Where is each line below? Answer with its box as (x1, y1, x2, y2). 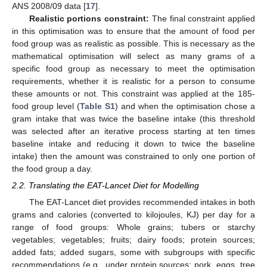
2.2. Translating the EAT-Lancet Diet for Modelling (12, 180, 199, 190)
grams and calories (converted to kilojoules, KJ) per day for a (12, 209, 255, 219)
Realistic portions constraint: (29, 13, 150, 23)
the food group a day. (12, 163, 92, 173)
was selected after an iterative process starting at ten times (12, 126, 255, 136)
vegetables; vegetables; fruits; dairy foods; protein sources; (12, 234, 255, 244)
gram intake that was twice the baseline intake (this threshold (12, 113, 255, 123)
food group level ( (12, 101, 80, 111)
